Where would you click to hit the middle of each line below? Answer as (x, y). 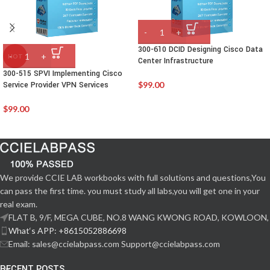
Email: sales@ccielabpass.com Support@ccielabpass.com (114, 244)
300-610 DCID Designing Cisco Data (200, 50)
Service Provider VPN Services (56, 85)
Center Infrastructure (176, 61)
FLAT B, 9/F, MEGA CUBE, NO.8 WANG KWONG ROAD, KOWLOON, (139, 218)
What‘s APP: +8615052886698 (67, 231)
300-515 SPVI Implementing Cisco (63, 74)
